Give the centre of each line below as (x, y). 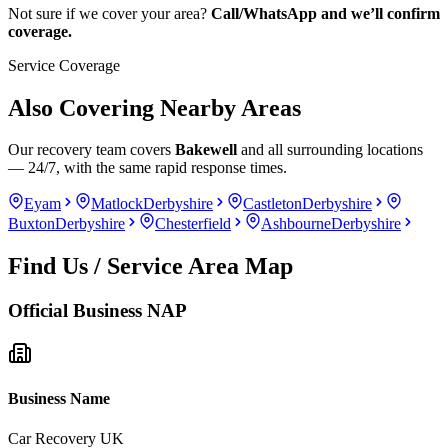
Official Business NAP (97, 311)
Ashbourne (296, 224)
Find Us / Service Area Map (150, 266)
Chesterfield (193, 224)
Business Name (59, 399)
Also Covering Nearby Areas (154, 107)
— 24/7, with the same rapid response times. (147, 168)
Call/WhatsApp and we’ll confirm (325, 13)
